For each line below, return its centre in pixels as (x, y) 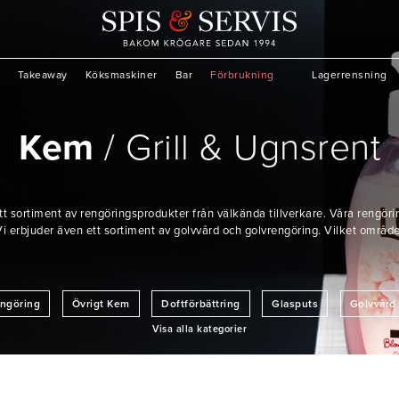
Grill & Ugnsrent (253, 148)
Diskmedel (199, 339)
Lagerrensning (350, 75)
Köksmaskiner (121, 75)
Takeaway (42, 75)
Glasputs (295, 304)
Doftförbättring (201, 304)
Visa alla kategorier (199, 329)
